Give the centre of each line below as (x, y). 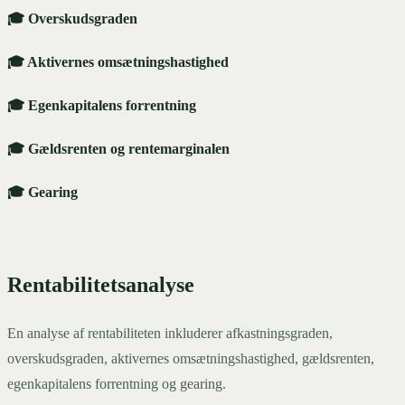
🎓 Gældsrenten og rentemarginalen (118, 149)
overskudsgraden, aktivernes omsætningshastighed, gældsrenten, (191, 359)
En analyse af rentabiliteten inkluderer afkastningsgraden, (170, 334)
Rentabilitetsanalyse (101, 285)
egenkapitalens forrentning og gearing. (117, 384)
